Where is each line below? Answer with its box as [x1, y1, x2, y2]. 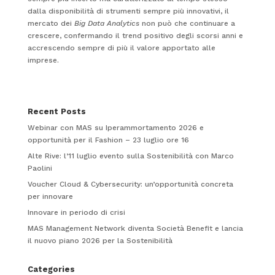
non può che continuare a [139, 18, 235, 28]
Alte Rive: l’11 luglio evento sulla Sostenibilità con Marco [27, 151, 234, 160]
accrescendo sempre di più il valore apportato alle [27, 43, 215, 52]
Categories [27, 264, 75, 274]
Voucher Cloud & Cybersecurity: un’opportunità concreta [27, 179, 233, 188]
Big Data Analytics [74, 18, 139, 28]
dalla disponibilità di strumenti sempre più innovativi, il [27, 6, 229, 15]
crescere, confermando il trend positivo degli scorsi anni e [27, 31, 243, 40]
